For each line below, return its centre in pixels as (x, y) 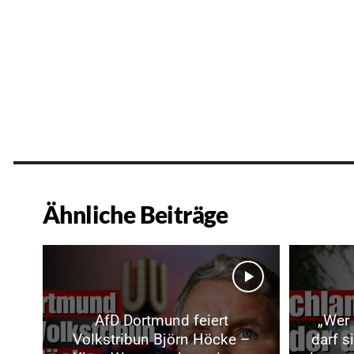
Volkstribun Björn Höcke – (161, 340)
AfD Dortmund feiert (161, 321)
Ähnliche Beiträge (136, 214)
